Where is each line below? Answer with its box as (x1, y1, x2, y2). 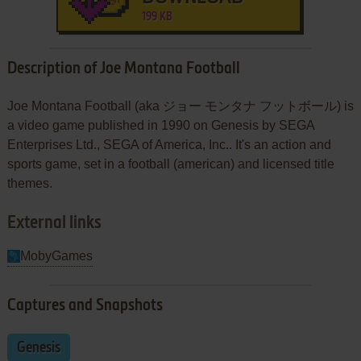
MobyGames (19, 248, 93, 263)
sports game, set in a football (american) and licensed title (6, 156, 334, 171)
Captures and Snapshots (6, 297, 163, 314)
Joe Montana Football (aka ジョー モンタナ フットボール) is (6, 98, 354, 113)
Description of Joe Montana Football (6, 60, 240, 77)
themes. (6, 176, 52, 190)
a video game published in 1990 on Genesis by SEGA (6, 118, 314, 132)
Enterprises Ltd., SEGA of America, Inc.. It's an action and (6, 137, 331, 151)
